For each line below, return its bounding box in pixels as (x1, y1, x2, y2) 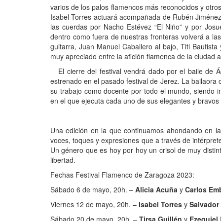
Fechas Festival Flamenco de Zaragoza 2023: (50, 169, 194, 180)
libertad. (50, 154, 75, 165)
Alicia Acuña (135, 184, 180, 194)
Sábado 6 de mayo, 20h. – (50, 184, 135, 194)
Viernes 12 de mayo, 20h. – (50, 199, 139, 209)
